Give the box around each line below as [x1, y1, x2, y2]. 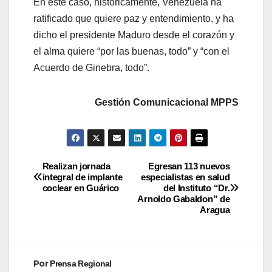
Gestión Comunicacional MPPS [95, 97, 239, 108]
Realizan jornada [42, 160, 110, 171]
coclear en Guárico [42, 182, 120, 193]
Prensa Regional [50, 258, 112, 268]
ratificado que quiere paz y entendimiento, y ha [33, 13, 234, 24]
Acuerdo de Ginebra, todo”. [33, 63, 149, 73]
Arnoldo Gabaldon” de [137, 193, 230, 204]
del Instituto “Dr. [163, 182, 230, 193]
